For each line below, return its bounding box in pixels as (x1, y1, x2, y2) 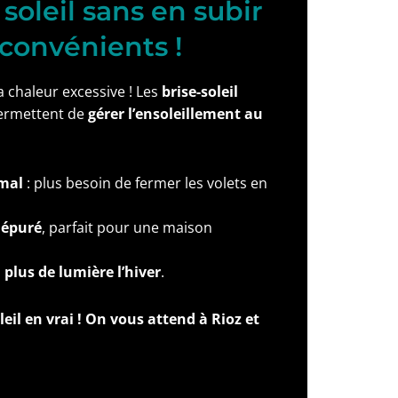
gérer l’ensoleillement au (88, 104, 263, 123)
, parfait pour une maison (42, 218, 212, 237)
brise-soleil (162, 82, 238, 101)
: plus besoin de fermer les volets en (23, 173, 267, 193)
